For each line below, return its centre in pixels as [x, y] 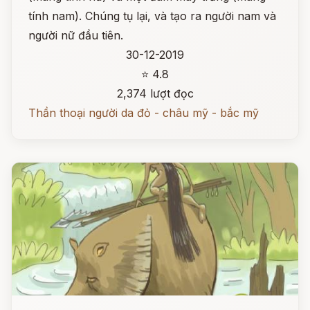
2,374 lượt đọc [155, 93]
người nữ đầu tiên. [76, 35]
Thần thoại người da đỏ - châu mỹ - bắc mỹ [144, 113]
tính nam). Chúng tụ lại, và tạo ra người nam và [152, 16]
